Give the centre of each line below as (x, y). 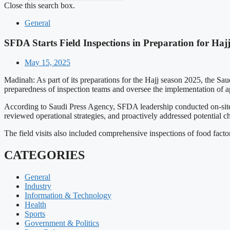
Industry (38, 186)
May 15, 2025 (47, 63)
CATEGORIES (44, 155)
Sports (35, 214)
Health (35, 205)
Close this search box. (40, 5)
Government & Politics (62, 223)
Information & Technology (68, 196)
